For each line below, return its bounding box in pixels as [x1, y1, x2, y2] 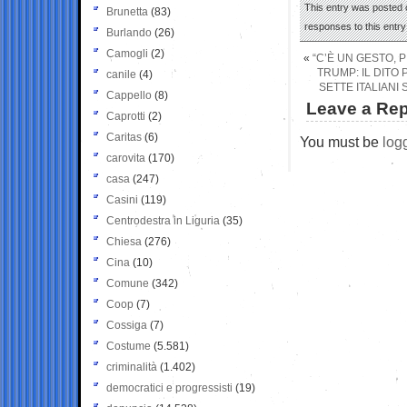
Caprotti [106, 109, 145, 123]
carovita [106, 151, 145, 164]
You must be [300, 133, 382, 150]
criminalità [106, 360, 157, 373]
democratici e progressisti [106, 381, 233, 394]
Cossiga [106, 318, 147, 332]
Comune [106, 276, 149, 290]
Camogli [106, 46, 148, 60]
